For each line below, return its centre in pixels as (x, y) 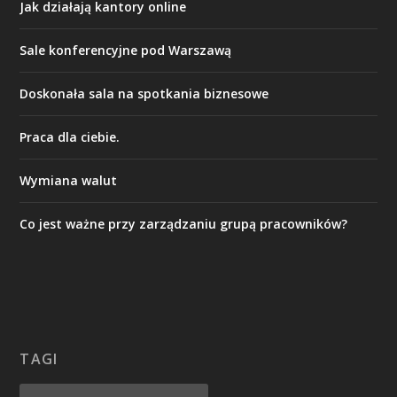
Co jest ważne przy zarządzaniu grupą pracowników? (184, 224)
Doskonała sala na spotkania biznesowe (144, 94)
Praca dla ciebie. (70, 137)
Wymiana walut (69, 181)
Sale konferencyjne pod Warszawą (126, 51)
